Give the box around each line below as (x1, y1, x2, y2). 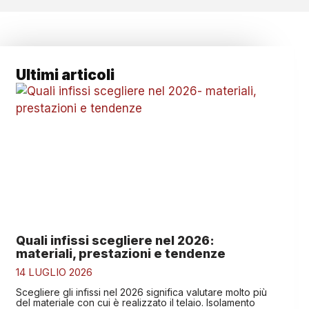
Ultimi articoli (15, 66, 114, 83)
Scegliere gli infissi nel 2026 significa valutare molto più (15, 286, 267, 299)
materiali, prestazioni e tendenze (15, 246, 226, 261)
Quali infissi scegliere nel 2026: (15, 233, 215, 248)
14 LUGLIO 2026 (15, 266, 92, 279)
